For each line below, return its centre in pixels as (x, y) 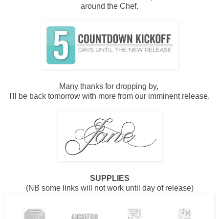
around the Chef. (109, 6)
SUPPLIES (109, 178)
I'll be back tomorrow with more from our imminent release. (109, 96)
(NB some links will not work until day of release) (109, 188)
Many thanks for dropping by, (109, 86)
